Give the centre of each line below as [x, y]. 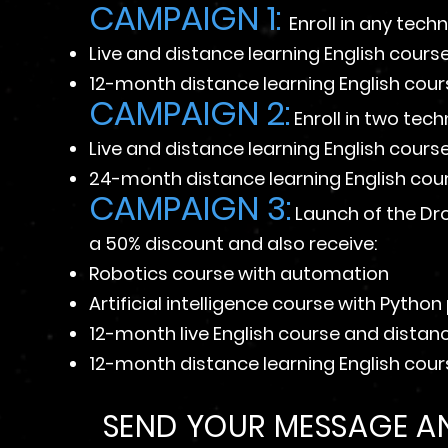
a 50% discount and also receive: [233, 243]
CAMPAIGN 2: [189, 113]
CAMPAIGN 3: [190, 208]
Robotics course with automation [239, 273]
